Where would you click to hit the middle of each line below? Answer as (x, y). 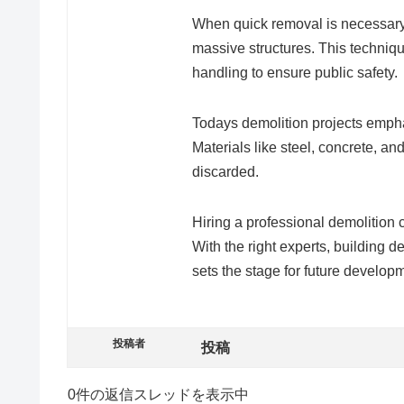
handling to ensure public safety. (295, 73)
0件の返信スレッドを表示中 (158, 394)
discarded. (225, 171)
